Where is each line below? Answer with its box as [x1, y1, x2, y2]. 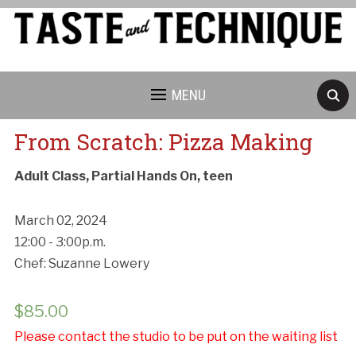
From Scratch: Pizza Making [14, 126, 312, 157]
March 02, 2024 [14, 212, 107, 228]
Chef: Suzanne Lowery [14, 255, 149, 271]
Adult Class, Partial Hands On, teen [14, 168, 233, 184]
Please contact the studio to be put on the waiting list [14, 328, 338, 344]
